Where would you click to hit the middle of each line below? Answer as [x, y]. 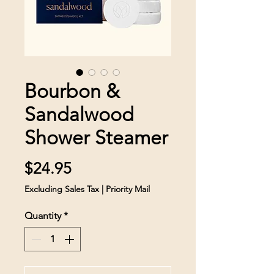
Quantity [43, 216]
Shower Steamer [96, 138]
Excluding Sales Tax [62, 189]
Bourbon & [72, 91]
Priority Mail [128, 189]
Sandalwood [79, 115]
